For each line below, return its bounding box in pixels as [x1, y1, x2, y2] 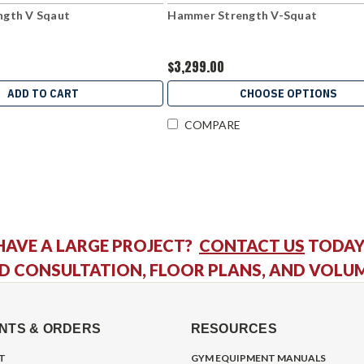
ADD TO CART [6, 85, 79, 101]
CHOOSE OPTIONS [239, 85, 337, 101]
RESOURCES [190, 321, 277, 336]
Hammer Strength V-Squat [167, 7, 318, 22]
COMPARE [184, 117, 241, 132]
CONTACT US [199, 235, 305, 255]
